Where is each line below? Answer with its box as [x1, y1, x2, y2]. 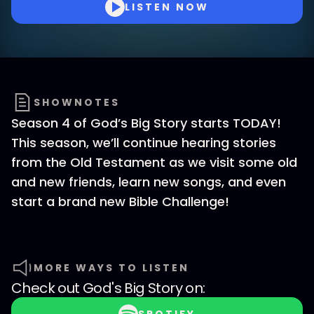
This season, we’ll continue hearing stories [11, 134, 276, 151]
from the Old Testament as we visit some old [11, 153, 297, 171]
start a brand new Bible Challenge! [11, 193, 229, 210]
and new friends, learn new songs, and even [11, 173, 286, 191]
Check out [11, 278, 83, 298]
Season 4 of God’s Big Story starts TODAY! [11, 114, 281, 132]
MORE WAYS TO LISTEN [34, 261, 189, 275]
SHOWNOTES [34, 95, 120, 109]
